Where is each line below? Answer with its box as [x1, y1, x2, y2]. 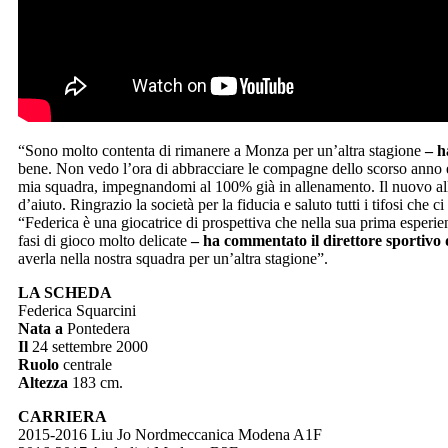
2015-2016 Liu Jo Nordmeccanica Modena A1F [18, 426, 322, 444]
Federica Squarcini [18, 302, 136, 320]
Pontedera [63, 320, 130, 338]
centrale [63, 356, 112, 374]
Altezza [18, 374, 72, 392]
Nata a [18, 320, 63, 338]
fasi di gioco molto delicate [18, 232, 187, 250]
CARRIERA [18, 408, 107, 426]
